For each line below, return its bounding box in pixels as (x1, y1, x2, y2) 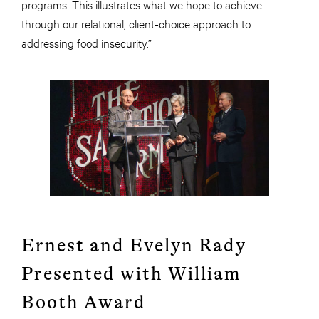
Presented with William (21, 263, 241, 285)
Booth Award (21, 292, 146, 313)
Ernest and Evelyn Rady (21, 235, 246, 256)
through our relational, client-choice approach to (21, 16, 251, 31)
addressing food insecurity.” (21, 35, 152, 51)
